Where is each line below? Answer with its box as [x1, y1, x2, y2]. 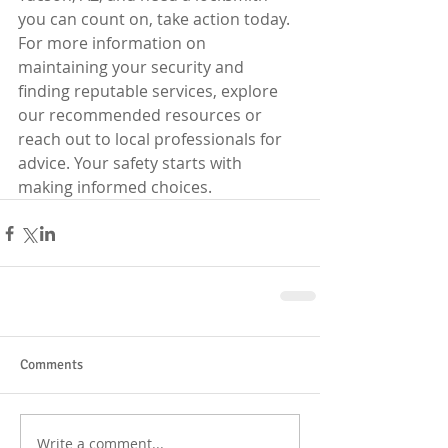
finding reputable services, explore [18, 80, 282, 102]
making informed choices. [18, 176, 212, 198]
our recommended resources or [18, 104, 266, 126]
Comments [20, 356, 83, 373]
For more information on [18, 32, 210, 54]
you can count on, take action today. [18, 8, 294, 30]
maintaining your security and [18, 56, 248, 78]
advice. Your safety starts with [18, 152, 246, 174]
